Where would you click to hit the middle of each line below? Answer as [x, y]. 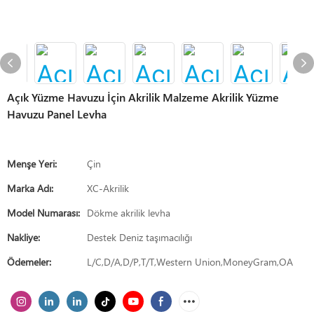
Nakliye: [23, 237]
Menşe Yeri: [32, 164]
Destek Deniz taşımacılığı [139, 237]
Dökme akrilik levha [129, 213]
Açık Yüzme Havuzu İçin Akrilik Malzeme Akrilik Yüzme [143, 97]
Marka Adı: [30, 188]
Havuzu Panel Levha [57, 114]
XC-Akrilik [108, 188]
